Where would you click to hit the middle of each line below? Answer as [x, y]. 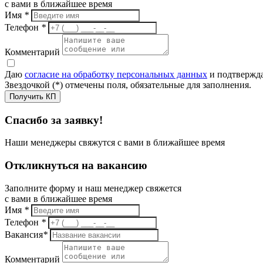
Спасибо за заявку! [54, 120]
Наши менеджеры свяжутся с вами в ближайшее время [115, 143]
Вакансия [24, 234]
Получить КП [33, 96]
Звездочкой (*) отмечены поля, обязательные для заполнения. [128, 85]
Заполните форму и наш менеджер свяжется [93, 188]
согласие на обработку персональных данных [116, 74]
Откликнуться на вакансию [76, 166]
